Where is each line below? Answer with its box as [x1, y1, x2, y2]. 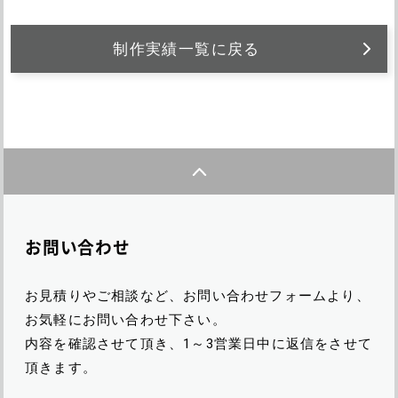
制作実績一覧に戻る [113, 39, 260, 58]
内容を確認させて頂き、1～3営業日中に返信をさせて [25, 336, 372, 353]
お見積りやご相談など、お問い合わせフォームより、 [25, 288, 370, 305]
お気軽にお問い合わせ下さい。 [25, 312, 227, 329]
